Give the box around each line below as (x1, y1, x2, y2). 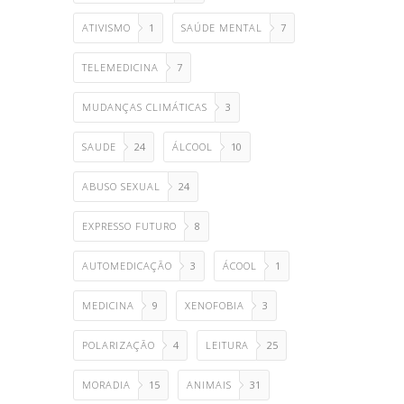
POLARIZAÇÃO (82, 338, 155, 352)
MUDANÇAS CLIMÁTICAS (82, 100, 207, 114)
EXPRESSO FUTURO (82, 219, 177, 233)
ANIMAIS (187, 378, 232, 391)
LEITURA (206, 338, 249, 352)
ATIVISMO (82, 21, 131, 34)
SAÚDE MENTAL (181, 21, 262, 34)
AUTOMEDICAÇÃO (82, 259, 172, 272)
